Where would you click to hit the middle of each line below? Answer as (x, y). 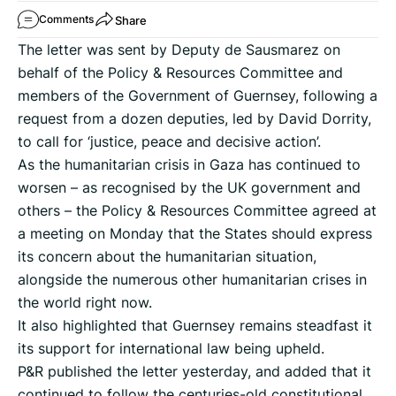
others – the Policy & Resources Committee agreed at (197, 211)
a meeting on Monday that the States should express (195, 234)
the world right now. (85, 303)
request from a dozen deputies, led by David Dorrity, (194, 119)
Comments (66, 19)
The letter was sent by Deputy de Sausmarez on (179, 50)
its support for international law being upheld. (171, 349)
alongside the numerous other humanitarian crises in (192, 280)
